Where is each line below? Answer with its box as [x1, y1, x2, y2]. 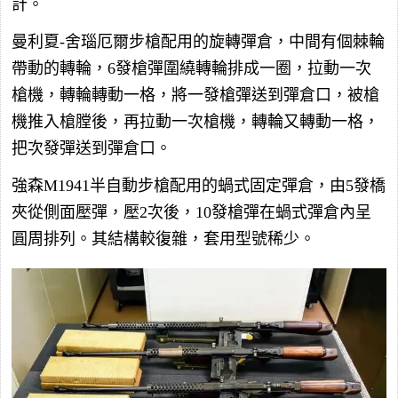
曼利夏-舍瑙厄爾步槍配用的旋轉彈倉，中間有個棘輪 [12, 33, 385, 52]
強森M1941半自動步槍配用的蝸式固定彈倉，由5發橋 [12, 177, 386, 195]
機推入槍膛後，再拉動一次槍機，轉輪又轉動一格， [12, 113, 379, 131]
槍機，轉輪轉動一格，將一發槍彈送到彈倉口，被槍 [12, 86, 379, 105]
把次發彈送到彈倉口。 [12, 139, 171, 158]
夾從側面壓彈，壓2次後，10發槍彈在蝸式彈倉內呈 [12, 203, 371, 222]
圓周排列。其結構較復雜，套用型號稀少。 [12, 230, 315, 249]
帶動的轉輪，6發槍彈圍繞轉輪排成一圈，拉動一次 [12, 60, 371, 78]
